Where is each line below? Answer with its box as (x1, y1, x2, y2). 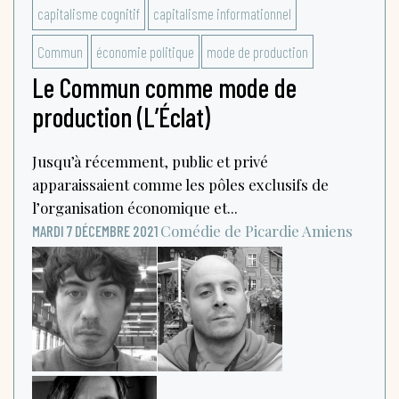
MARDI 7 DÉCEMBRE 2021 (32, 221, 158, 240)
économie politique (95, 42, 194, 61)
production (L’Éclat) (32, 100, 210, 133)
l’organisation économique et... (32, 197, 238, 217)
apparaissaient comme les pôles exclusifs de (32, 174, 329, 194)
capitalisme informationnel (152, 4, 291, 22)
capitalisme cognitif (37, 4, 140, 22)
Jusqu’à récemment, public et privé (32, 151, 268, 171)
